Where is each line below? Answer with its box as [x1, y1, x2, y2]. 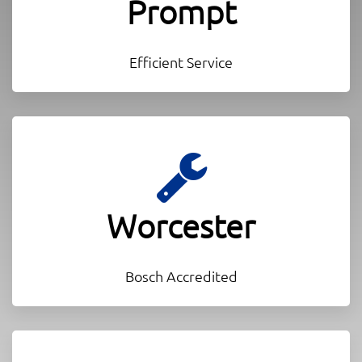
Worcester [107, 206, 255, 246]
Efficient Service [129, 52, 233, 71]
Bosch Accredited [124, 266, 238, 285]
